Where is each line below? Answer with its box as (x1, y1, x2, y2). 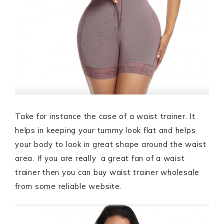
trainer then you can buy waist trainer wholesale (15, 167, 199, 177)
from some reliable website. (15, 181, 122, 191)
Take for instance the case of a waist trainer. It (15, 111, 195, 121)
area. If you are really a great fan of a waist (15, 153, 185, 163)
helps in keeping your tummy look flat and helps (15, 125, 196, 135)
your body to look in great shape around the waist (15, 139, 206, 149)
